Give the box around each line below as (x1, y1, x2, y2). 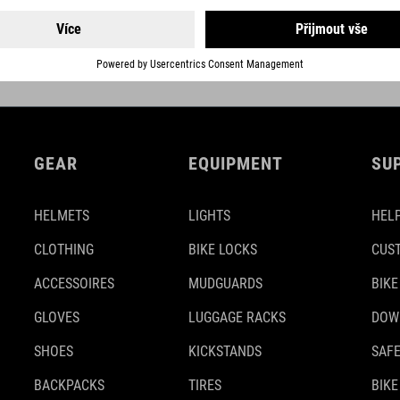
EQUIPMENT (188, 153, 283, 174)
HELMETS (34, 207, 89, 224)
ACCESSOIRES (34, 275, 114, 292)
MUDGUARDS (188, 275, 262, 292)
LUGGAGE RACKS (188, 309, 286, 326)
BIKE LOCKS (188, 241, 257, 258)
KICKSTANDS (188, 343, 262, 360)
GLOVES (34, 309, 79, 326)
